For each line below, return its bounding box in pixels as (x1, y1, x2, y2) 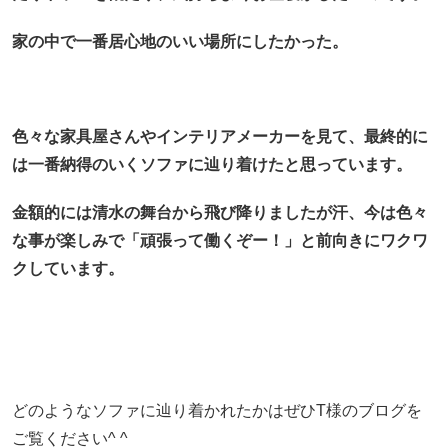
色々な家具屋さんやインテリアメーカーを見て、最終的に (11, 128, 428, 145)
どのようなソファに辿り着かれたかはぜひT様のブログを (11, 402, 422, 420)
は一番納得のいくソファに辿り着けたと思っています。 (11, 156, 412, 173)
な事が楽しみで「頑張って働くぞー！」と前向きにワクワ (11, 231, 428, 249)
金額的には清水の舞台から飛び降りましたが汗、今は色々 (11, 203, 428, 221)
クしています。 (11, 259, 124, 277)
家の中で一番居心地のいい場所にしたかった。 (11, 32, 348, 50)
